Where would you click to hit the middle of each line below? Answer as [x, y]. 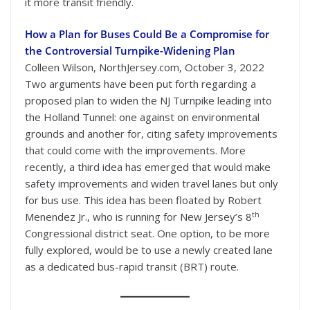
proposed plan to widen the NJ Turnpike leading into [148, 100]
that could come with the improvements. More [135, 150]
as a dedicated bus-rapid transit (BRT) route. [132, 266]
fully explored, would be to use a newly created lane [149, 250]
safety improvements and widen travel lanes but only [152, 183]
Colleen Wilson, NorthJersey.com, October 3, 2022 [145, 67]
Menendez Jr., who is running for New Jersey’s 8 [138, 217]
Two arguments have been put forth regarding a [140, 84]
